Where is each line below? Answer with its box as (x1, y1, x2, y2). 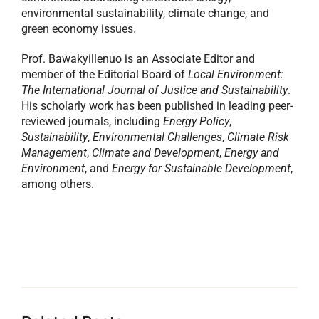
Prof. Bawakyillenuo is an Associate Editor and (21, 52, 255, 66)
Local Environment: (187, 68, 283, 81)
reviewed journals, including (21, 115, 163, 128)
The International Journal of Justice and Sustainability (21, 83, 288, 97)
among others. (21, 177, 94, 191)
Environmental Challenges (92, 130, 222, 144)
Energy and (224, 146, 279, 159)
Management (21, 146, 87, 159)
